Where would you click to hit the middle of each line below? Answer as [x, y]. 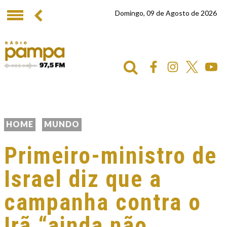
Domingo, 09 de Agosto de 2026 [166, 13]
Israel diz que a [83, 179]
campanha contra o [103, 202]
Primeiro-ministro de [110, 156]
